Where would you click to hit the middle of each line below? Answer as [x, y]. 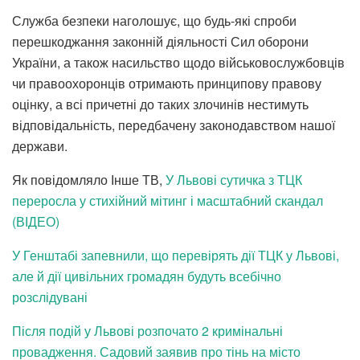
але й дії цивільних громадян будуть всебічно [147, 276]
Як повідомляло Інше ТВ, [89, 179]
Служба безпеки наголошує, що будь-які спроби [154, 20]
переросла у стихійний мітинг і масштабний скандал [168, 200]
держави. [40, 145]
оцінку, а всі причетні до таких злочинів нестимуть [160, 104]
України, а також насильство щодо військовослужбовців [178, 62]
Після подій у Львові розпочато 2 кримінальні [147, 330]
